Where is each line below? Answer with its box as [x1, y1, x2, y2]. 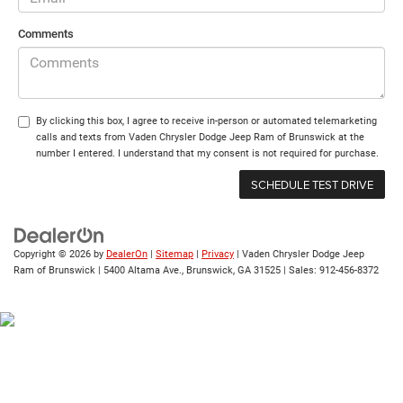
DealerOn [106, 248, 148, 261]
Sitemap [156, 248, 193, 261]
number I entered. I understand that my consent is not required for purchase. [36, 148, 379, 160]
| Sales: [281, 264, 319, 277]
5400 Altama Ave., [101, 264, 184, 277]
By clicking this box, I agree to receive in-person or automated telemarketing [36, 115, 377, 128]
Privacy [201, 248, 234, 261]
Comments [18, 27, 74, 41]
